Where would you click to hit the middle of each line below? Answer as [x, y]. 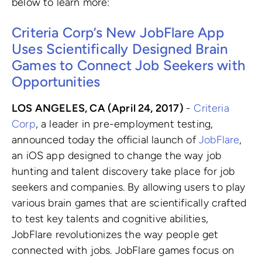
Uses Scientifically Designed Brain [120, 49]
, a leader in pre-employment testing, [124, 124]
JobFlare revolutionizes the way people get [115, 234]
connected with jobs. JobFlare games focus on [123, 250]
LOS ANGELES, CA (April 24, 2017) [99, 108]
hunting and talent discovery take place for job [123, 171]
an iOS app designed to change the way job [117, 155]
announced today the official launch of [106, 139]
